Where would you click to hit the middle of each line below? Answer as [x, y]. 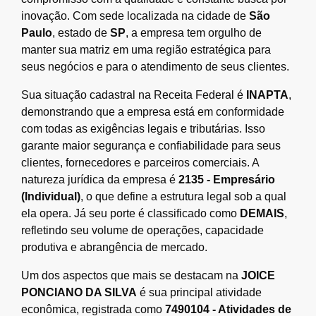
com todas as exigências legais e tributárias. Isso [143, 128]
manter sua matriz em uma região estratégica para [146, 49]
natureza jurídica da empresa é [100, 179]
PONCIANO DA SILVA [79, 292]
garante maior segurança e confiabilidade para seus [151, 145]
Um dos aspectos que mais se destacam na [131, 275]
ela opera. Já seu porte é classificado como [130, 213]
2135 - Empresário [227, 179]
